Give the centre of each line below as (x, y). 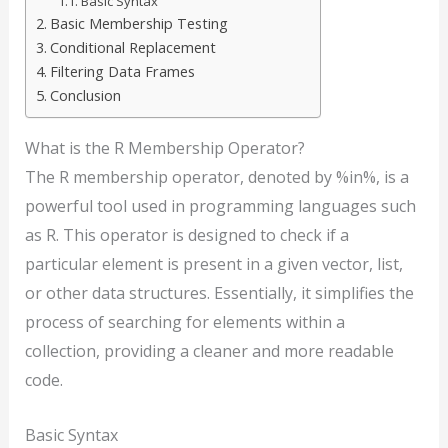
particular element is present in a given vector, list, (213, 263)
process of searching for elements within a (184, 321)
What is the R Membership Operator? (164, 147)
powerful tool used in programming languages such (220, 205)
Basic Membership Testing (138, 23)
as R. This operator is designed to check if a (186, 234)
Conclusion (85, 95)
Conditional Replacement (132, 47)
